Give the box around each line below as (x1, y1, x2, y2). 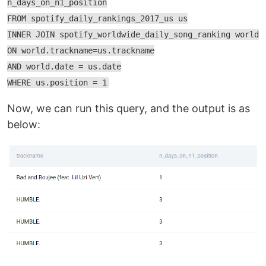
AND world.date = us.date (7, 61, 121, 71)
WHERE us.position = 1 (7, 77, 107, 87)
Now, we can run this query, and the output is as (7, 102, 250, 115)
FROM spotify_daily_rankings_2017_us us (7, 13, 188, 23)
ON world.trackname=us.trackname (7, 45, 154, 55)
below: (7, 118, 40, 131)
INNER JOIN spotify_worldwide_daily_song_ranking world (7, 29, 259, 39)
